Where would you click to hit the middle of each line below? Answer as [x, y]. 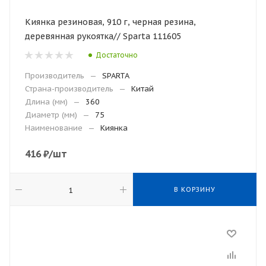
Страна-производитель [69, 89]
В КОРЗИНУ [195, 189]
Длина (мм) [46, 102]
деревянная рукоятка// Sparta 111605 [103, 36]
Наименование [54, 128]
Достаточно [117, 55]
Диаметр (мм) [51, 115]
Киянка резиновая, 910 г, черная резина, [110, 22]
